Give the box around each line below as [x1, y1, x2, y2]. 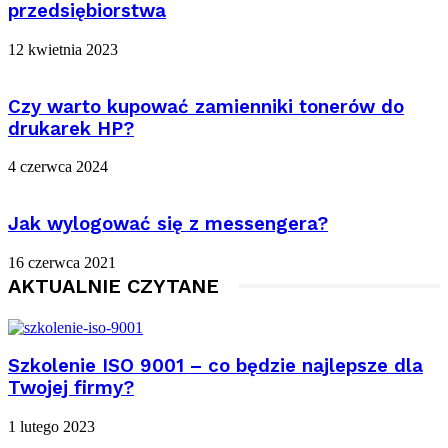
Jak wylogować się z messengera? [8, 213, 328, 236]
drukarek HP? [8, 117, 134, 140]
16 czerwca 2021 [8, 253, 116, 271]
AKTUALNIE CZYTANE [8, 273, 219, 298]
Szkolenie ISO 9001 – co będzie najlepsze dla [8, 355, 423, 378]
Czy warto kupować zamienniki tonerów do [8, 95, 404, 118]
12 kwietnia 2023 [8, 40, 118, 58]
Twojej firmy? [8, 377, 134, 400]
